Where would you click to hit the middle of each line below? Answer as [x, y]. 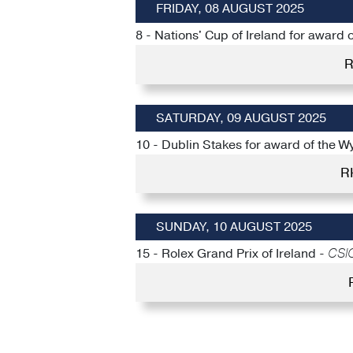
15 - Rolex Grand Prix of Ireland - [232, 253]
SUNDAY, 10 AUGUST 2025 [234, 227]
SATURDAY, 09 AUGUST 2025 [241, 118]
